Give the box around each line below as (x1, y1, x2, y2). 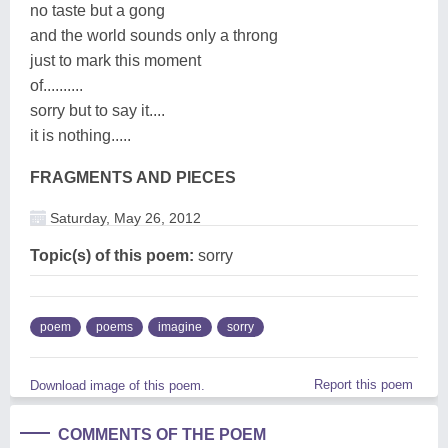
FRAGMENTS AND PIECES (30, 168, 236, 186)
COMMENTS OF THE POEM (58, 425, 266, 443)
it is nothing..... (30, 126, 131, 144)
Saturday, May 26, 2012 (46, 209, 201, 226)
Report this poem (314, 376, 413, 392)
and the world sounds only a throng (30, 26, 278, 44)
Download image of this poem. (30, 377, 205, 393)
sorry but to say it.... (30, 101, 165, 119)
